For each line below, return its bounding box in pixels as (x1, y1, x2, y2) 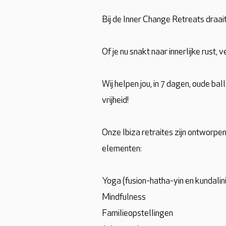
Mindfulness (102, 193, 146, 202)
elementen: (102, 144, 142, 154)
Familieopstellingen (102, 209, 173, 218)
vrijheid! (102, 96, 129, 105)
